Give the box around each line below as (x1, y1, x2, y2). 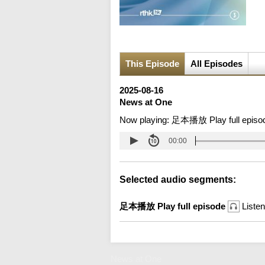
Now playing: (119, 115, 172, 125)
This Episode (125, 59, 179, 69)
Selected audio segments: (119, 174, 236, 185)
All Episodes (190, 59, 243, 69)
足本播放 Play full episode (119, 201, 228, 212)
